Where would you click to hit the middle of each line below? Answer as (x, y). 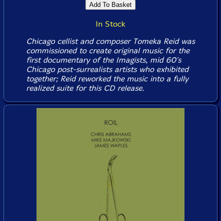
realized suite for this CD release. (85, 88)
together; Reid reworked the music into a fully (107, 79)
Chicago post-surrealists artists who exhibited (107, 70)
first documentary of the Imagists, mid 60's (103, 60)
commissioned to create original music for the (108, 51)
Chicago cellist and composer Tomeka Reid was (110, 41)
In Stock (110, 24)
